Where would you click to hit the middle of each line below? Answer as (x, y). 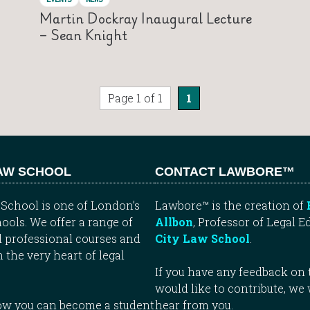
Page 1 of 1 (136, 98)
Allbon (174, 221)
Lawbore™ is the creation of (231, 205)
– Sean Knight (83, 35)
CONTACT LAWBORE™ (225, 171)
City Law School (202, 238)
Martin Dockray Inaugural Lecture (145, 18)
